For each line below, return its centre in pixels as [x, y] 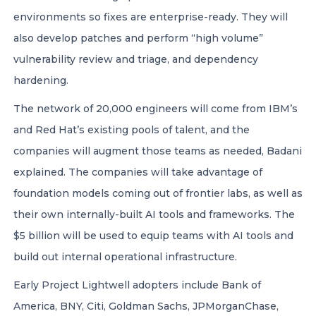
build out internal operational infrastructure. [125, 257]
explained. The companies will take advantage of [138, 172]
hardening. [41, 80]
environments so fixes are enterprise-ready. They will [151, 17]
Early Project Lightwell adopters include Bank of [137, 285]
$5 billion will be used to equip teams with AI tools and [153, 236]
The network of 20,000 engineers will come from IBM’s [156, 109]
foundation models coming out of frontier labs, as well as [158, 193]
